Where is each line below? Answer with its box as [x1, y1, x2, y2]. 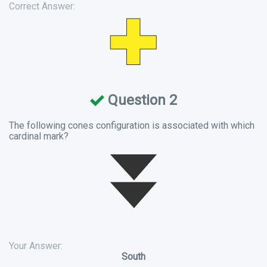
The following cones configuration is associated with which [9, 119, 254, 131]
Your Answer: [9, 240, 63, 252]
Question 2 [104, 91, 177, 108]
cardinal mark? [9, 130, 69, 142]
